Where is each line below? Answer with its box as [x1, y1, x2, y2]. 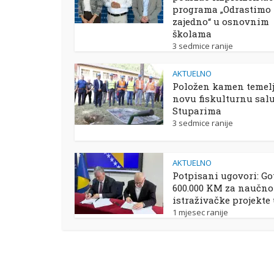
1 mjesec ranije [172, 207, 228, 218]
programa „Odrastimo [172, 3, 271, 15]
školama [172, 28, 212, 40]
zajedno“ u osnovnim [172, 15, 269, 28]
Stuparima [172, 105, 221, 117]
